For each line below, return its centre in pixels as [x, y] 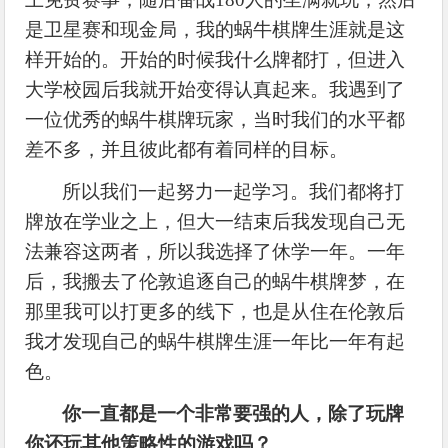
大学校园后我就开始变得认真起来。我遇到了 [215, 89]
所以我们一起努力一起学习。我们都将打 [233, 191]
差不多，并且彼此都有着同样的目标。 [187, 149]
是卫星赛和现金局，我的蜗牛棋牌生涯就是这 [215, 29]
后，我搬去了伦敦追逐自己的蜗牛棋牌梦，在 [215, 281]
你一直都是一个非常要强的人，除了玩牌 [233, 413]
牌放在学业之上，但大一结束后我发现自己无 [215, 221]
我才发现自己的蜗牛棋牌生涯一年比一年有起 [215, 341]
